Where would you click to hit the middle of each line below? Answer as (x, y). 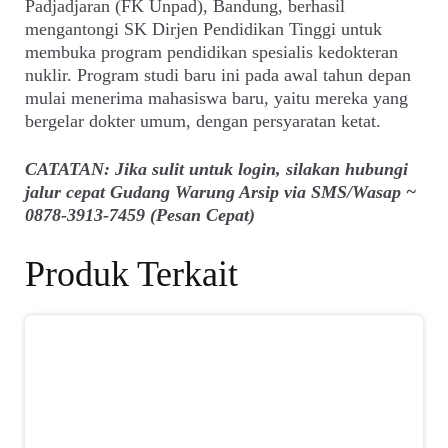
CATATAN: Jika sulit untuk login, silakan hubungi (217, 169)
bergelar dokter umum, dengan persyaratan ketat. (203, 120)
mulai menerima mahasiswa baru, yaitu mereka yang (217, 97)
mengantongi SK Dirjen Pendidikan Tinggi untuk (204, 28)
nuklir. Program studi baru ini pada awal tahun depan (218, 74)
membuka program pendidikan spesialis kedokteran (212, 51)
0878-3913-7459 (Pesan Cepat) (140, 215)
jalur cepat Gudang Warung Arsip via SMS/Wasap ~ (221, 192)
